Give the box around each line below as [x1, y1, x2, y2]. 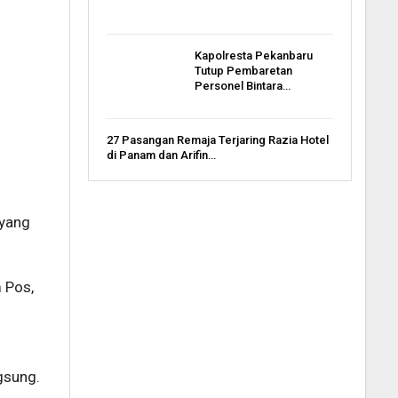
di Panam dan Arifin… [106, 147, 216, 162]
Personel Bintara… [194, 78, 291, 92]
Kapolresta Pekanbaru [194, 48, 313, 62]
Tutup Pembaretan [194, 63, 292, 77]
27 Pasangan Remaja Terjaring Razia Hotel [106, 132, 329, 147]
